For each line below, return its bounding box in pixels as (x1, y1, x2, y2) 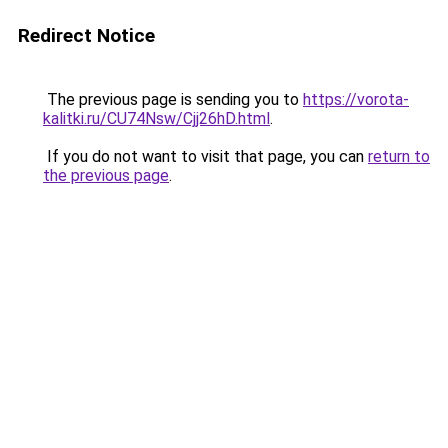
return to (368, 147, 430, 166)
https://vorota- (303, 90, 409, 109)
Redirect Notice (18, 24, 155, 47)
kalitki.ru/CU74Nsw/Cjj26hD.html (43, 109, 270, 128)
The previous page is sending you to (43, 90, 303, 109)
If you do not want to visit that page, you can (43, 147, 368, 166)
